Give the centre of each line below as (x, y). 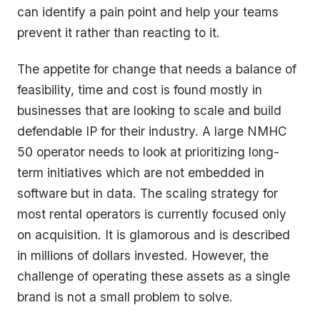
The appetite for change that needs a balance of (157, 69)
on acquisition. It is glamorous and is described (154, 234)
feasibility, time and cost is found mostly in (140, 89)
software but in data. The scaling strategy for (147, 193)
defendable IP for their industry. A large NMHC (152, 131)
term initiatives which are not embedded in (141, 172)
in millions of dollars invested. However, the (143, 255)
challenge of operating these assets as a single (154, 276)
